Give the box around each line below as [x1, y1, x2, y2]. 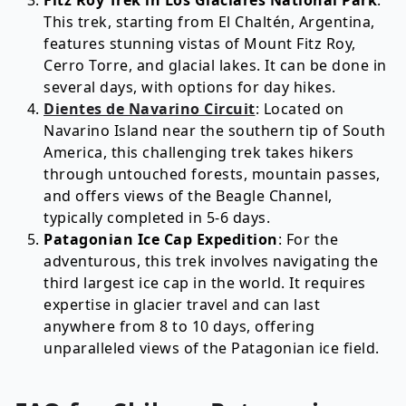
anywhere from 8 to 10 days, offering [43, 316, 314, 336]
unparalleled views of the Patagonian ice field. [43, 338, 380, 358]
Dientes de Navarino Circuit [43, 99, 256, 119]
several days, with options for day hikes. [43, 77, 336, 97]
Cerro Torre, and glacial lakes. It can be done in [43, 55, 387, 75]
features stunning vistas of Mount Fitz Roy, [43, 34, 356, 53]
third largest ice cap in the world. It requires [43, 273, 366, 293]
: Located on [255, 99, 344, 119]
